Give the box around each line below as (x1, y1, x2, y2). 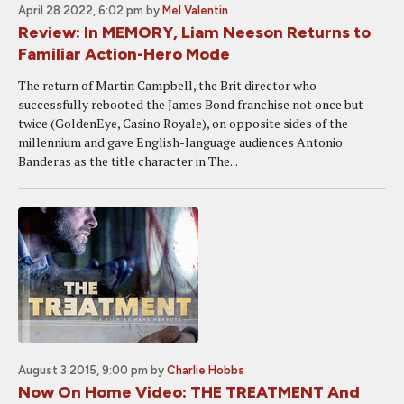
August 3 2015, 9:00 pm (18, 363, 148, 377)
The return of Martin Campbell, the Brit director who (18, 77, 317, 94)
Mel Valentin (162, 4, 228, 17)
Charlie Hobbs (167, 363, 244, 377)
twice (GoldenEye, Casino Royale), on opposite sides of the (18, 115, 348, 132)
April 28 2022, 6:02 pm (18, 4, 143, 17)
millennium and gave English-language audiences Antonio (18, 133, 343, 151)
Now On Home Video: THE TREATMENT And (18, 382, 360, 402)
